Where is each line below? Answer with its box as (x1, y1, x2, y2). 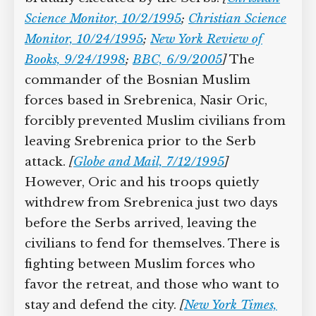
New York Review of (150, 32, 262, 47)
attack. (25, 154, 69, 169)
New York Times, (184, 298, 277, 312)
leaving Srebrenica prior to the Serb (25, 134, 256, 149)
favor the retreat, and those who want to (25, 277, 279, 292)
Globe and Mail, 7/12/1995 (73, 154, 224, 169)
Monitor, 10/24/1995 (25, 32, 143, 47)
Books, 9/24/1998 (25, 52, 126, 67)
